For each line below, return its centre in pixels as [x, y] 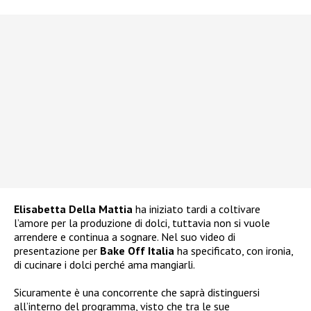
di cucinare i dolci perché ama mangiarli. [104, 265]
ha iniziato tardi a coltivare [196, 209]
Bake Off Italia [137, 251]
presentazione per [57, 251]
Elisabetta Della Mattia [73, 209]
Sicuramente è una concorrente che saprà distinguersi [137, 293]
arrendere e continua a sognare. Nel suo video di [125, 237]
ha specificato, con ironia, [234, 251]
